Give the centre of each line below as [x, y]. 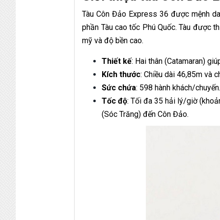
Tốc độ [115, 101]
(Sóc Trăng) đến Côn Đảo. [145, 114]
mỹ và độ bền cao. [113, 40]
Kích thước [121, 74]
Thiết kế [117, 61]
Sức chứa [119, 87]
